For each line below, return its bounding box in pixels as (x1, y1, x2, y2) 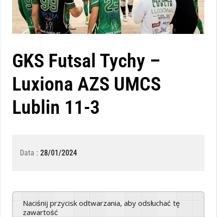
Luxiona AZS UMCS (12, 72, 161, 95)
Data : (20, 148, 40, 157)
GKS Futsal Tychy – (12, 49, 160, 72)
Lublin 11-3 (12, 95, 100, 119)
